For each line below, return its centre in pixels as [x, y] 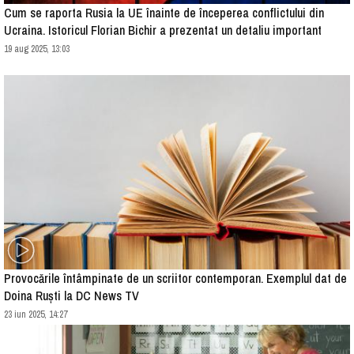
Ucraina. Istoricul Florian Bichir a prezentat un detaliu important [163, 30]
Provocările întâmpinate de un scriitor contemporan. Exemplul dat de [175, 278]
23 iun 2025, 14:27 [36, 314]
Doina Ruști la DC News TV [72, 296]
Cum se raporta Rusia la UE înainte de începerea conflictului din [164, 12]
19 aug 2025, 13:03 [37, 49]
